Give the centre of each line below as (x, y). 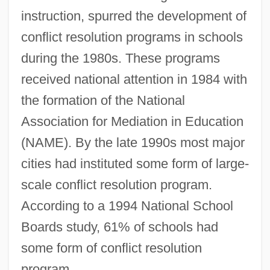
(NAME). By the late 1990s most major (133, 142)
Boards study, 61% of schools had (119, 227)
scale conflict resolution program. (116, 184)
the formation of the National (103, 100)
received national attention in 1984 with (134, 79)
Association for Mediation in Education (132, 121)
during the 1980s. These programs (120, 58)
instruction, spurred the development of (133, 16)
